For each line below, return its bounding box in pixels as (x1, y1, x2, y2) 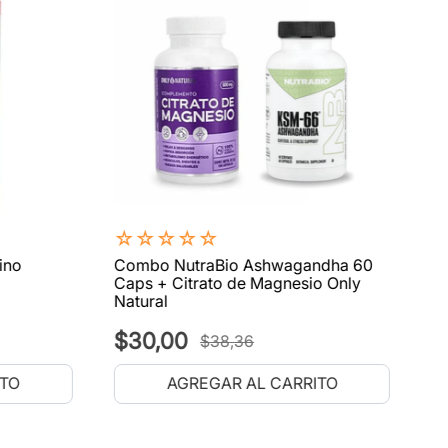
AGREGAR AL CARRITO (166, 373, 338, 394)
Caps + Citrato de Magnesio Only (113, 272, 361, 293)
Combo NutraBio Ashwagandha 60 (113, 254, 373, 275)
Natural (113, 290, 168, 311)
